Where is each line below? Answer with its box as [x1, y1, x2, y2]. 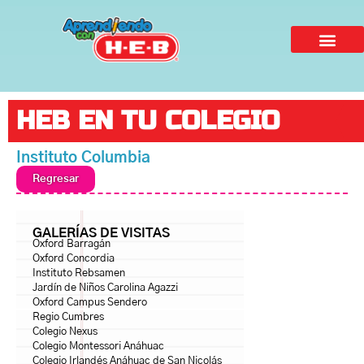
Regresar [32, 174, 79, 184]
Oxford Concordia [32, 253, 115, 265]
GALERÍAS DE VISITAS [32, 227, 170, 240]
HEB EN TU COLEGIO [16, 105, 279, 136]
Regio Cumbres [32, 312, 104, 323]
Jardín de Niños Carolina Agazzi [32, 283, 178, 294]
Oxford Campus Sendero [32, 297, 147, 309]
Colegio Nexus [32, 327, 97, 338]
